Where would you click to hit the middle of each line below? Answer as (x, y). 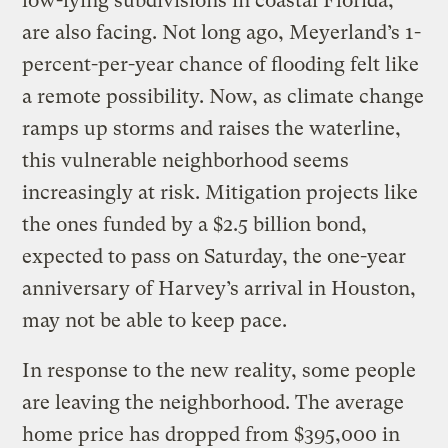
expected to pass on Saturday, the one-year (214, 257)
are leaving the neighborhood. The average (213, 403)
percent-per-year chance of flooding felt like (221, 65)
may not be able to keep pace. (155, 321)
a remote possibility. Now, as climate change (223, 97)
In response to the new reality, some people (219, 371)
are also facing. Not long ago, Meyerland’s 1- (222, 33)
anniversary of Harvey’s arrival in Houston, (219, 289)
